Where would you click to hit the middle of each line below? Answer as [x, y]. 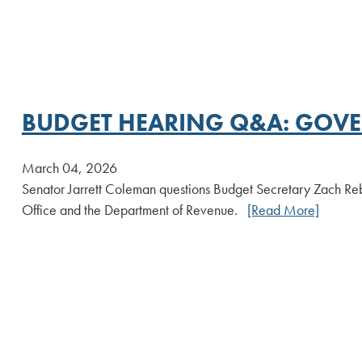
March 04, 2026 [69, 168]
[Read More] [283, 210]
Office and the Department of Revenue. [134, 210]
